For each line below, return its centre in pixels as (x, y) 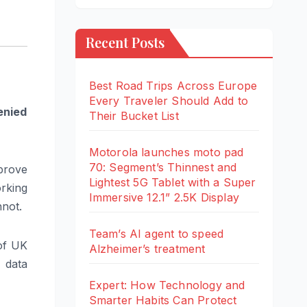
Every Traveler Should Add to (169, 100)
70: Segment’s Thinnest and (163, 167)
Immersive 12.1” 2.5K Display (164, 197)
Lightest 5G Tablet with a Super (172, 182)
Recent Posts (125, 42)
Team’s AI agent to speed (156, 233)
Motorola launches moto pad (166, 152)
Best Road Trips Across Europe (173, 85)
